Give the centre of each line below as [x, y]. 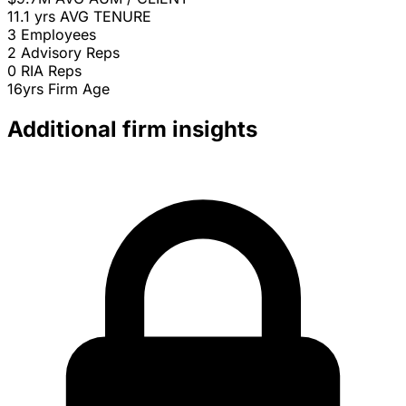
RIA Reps [51, 71]
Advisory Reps [70, 53]
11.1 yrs [31, 17]
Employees [58, 35]
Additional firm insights [132, 130]
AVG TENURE [106, 17]
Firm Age [79, 89]
